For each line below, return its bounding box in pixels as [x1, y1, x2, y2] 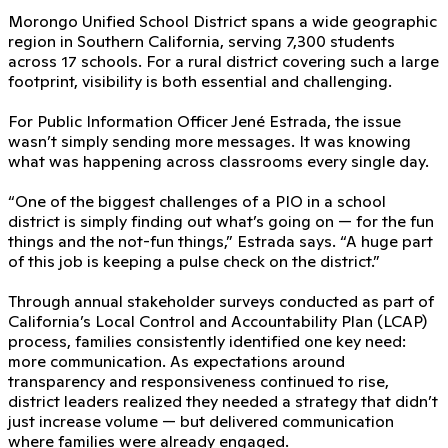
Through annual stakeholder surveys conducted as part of [8, 290, 434, 311]
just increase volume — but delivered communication [8, 410, 394, 431]
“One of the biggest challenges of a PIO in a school [8, 190, 386, 211]
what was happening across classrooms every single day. [8, 150, 429, 171]
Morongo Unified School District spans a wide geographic [8, 10, 437, 31]
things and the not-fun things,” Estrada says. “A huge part [8, 230, 433, 251]
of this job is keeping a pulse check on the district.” [8, 250, 380, 271]
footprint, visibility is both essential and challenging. [8, 70, 392, 91]
